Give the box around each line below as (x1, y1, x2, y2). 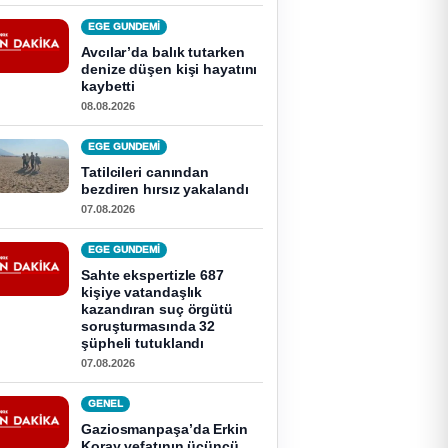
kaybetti (81, 78, 136, 94)
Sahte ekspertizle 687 (81, 267, 224, 283)
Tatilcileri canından (81, 164, 210, 180)
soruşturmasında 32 (81, 318, 216, 334)
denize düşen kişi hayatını (81, 61, 258, 77)
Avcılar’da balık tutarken (81, 44, 245, 60)
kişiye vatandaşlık (81, 284, 203, 300)
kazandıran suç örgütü (81, 301, 233, 317)
